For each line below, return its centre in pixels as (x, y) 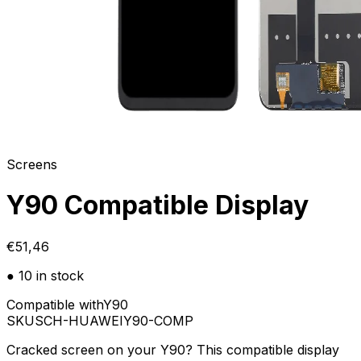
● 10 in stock (45, 275)
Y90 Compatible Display (158, 205)
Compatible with (55, 304)
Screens (32, 164)
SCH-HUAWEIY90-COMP (114, 320)
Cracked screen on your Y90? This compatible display (173, 349)
